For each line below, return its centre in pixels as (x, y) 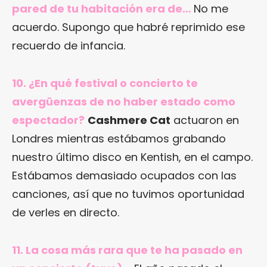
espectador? (48, 120)
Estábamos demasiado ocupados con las (124, 175)
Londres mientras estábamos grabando (119, 138)
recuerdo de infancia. (69, 45)
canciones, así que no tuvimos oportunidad (128, 194)
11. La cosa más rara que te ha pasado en (127, 250)
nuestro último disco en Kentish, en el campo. (132, 157)
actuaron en (205, 120)
